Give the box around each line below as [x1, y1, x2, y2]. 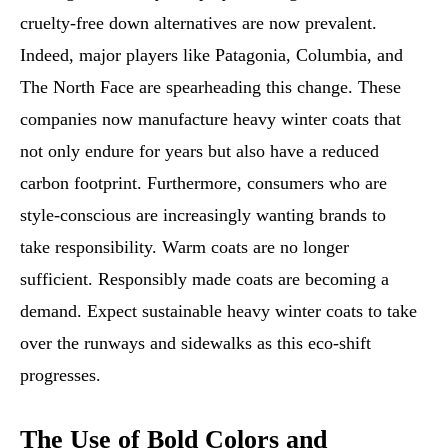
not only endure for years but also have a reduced [20, 141, 379, 162]
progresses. [20, 365, 101, 386]
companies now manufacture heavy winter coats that [20, 109, 401, 130]
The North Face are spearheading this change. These [20, 77, 401, 98]
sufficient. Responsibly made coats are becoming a [20, 269, 389, 290]
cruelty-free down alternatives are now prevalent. [20, 13, 377, 34]
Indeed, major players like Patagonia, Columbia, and [20, 45, 403, 66]
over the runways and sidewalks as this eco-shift [20, 333, 371, 354]
